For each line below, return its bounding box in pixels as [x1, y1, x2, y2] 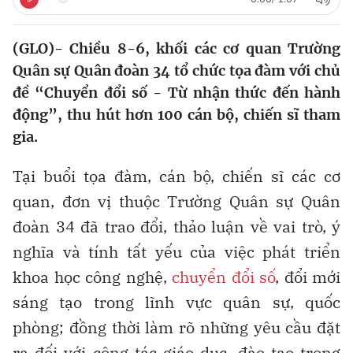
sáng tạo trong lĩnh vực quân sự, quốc [13, 291, 340, 313]
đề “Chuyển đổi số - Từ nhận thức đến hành [13, 83, 340, 102]
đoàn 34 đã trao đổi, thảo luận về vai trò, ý [13, 215, 340, 237]
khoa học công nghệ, [13, 266, 172, 288]
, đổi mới [275, 266, 340, 288]
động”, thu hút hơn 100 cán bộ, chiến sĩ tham [13, 105, 340, 124]
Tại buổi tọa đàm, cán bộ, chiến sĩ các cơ [13, 165, 340, 187]
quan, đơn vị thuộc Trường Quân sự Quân [13, 190, 340, 212]
